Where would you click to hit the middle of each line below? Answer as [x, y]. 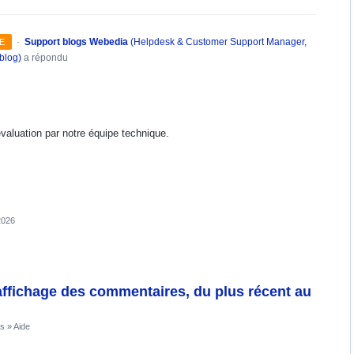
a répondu [45, 58]
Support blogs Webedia [76, 42]
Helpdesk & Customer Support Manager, [220, 42]
